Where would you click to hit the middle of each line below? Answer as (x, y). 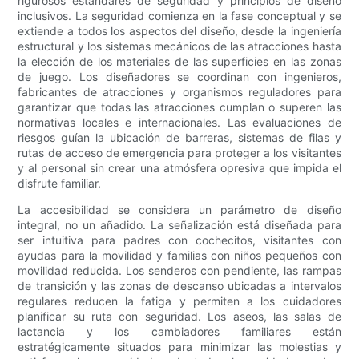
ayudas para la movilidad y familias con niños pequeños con (179, 256)
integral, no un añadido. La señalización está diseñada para (179, 225)
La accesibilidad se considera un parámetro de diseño (179, 210)
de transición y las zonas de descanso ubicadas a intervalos (179, 286)
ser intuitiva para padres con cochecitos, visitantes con (179, 240)
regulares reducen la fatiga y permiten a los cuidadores (179, 301)
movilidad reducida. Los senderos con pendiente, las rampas (179, 271)
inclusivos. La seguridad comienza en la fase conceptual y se (179, 16)
